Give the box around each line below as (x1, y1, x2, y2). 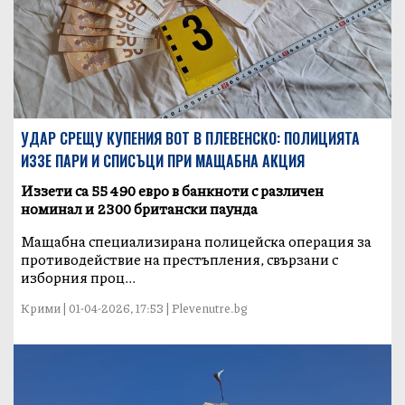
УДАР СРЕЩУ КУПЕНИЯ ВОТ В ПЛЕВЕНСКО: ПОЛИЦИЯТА (21, 127, 361, 149)
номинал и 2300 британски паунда (21, 197, 259, 219)
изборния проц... (21, 266, 137, 287)
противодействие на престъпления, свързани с (21, 248, 339, 269)
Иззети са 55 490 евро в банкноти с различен (21, 179, 325, 201)
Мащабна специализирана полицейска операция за (21, 230, 372, 251)
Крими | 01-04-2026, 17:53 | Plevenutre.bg (21, 299, 249, 316)
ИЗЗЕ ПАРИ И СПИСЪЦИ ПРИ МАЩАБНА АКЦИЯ (21, 149, 306, 172)
